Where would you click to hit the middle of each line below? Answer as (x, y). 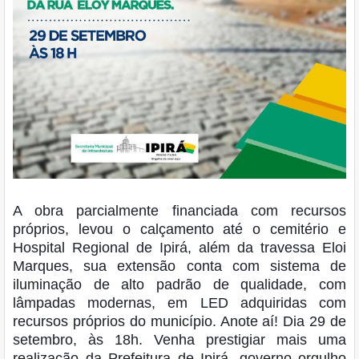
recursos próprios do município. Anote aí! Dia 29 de (179, 321)
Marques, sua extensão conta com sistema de (179, 266)
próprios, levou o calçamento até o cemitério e (179, 229)
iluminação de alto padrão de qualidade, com (179, 284)
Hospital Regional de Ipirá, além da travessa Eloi (179, 247)
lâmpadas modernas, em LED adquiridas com (179, 303)
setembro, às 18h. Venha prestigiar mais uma (179, 339)
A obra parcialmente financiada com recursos (179, 210)
